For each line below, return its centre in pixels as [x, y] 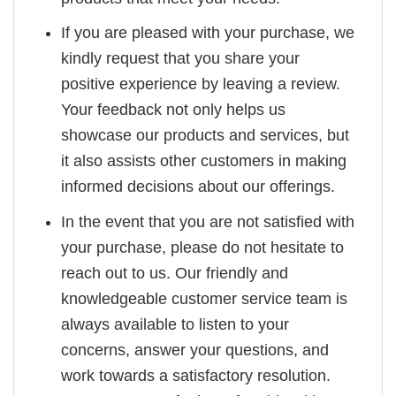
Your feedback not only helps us [174, 110]
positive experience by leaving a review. [201, 84]
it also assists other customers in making [204, 161]
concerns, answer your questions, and [195, 350]
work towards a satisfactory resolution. [196, 376]
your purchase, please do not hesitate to [203, 248]
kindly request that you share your [181, 59]
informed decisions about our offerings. [198, 187]
